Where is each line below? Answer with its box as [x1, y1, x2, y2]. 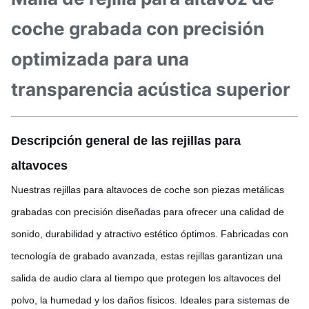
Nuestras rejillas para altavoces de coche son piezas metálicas [11, 184, 284, 195]
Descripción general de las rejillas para [11, 134, 241, 148]
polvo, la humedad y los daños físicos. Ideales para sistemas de [11, 295, 290, 306]
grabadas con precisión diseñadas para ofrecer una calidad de [11, 206, 284, 217]
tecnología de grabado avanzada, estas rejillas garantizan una [11, 250, 283, 261]
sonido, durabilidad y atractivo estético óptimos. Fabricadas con [11, 228, 288, 239]
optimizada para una [11, 48, 189, 70]
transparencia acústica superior [11, 79, 290, 100]
